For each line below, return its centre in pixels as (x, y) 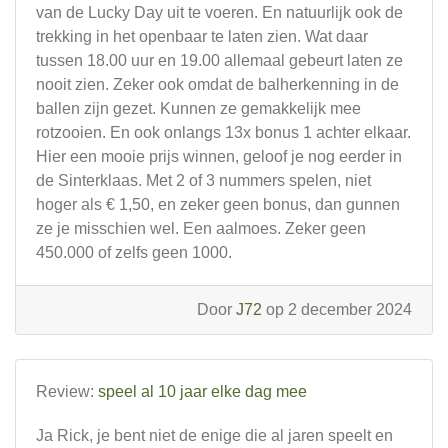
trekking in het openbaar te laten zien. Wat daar (202, 36)
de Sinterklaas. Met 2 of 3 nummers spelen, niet (203, 180)
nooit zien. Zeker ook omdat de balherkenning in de (217, 84)
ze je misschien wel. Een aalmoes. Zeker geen (201, 228)
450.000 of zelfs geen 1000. (134, 252)
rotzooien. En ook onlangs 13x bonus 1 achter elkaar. (223, 132)
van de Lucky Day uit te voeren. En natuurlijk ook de (219, 12)
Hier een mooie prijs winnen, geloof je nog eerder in (219, 156)
